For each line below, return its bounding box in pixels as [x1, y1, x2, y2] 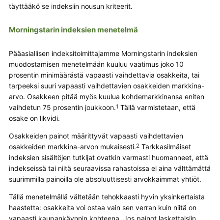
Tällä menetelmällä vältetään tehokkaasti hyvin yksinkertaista [8, 192, 205, 201]
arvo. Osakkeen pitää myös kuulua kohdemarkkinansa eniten [8, 92, 204, 101]
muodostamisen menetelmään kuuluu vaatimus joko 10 [8, 59, 184, 68]
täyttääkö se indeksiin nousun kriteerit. [8, 1, 133, 10]
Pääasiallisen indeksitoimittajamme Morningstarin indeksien [8, 49, 197, 57]
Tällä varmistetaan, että [118, 103, 195, 111]
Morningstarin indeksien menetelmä [8, 25, 138, 34]
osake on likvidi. [8, 113, 60, 122]
